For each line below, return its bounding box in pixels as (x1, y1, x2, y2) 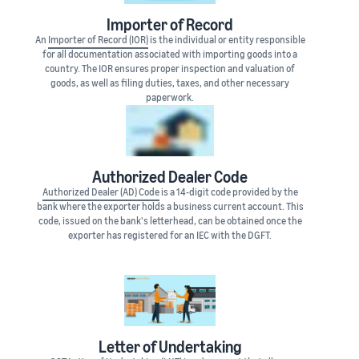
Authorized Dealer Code (92, 167, 248, 187)
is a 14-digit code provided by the (159, 186, 298, 199)
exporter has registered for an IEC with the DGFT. (68, 229, 272, 242)
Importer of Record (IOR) (47, 34, 148, 46)
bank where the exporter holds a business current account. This (36, 200, 304, 213)
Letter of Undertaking (99, 337, 241, 357)
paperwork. (146, 91, 194, 104)
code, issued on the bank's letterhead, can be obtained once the (38, 215, 302, 228)
